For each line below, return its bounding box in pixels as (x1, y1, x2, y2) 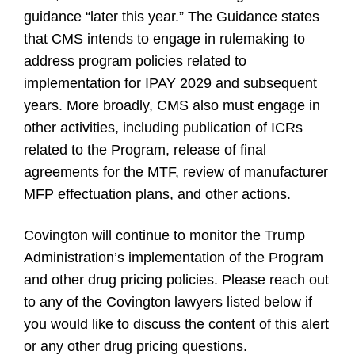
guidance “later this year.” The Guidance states (24, 9, 319, 25)
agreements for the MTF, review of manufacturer (24, 164, 328, 180)
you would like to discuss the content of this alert (24, 316, 329, 332)
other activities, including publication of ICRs (24, 120, 303, 136)
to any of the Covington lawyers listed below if (24, 294, 312, 310)
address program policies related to (24, 53, 246, 69)
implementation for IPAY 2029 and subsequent (24, 75, 317, 91)
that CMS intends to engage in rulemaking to (24, 31, 305, 47)
